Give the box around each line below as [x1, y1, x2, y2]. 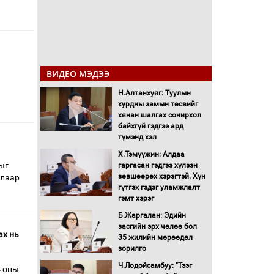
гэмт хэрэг [117, 193, 154, 202]
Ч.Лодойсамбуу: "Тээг [117, 261, 192, 270]
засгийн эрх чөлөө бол [117, 221, 197, 231]
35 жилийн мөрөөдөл [117, 232, 193, 242]
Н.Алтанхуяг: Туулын [117, 88, 191, 97]
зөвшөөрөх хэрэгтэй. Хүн [117, 171, 206, 180]
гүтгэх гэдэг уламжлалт [117, 182, 200, 191]
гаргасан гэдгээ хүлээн [117, 160, 198, 169]
